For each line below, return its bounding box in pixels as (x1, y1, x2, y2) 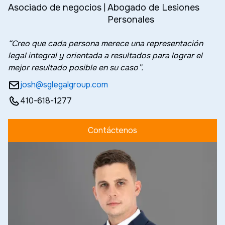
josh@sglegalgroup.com (20, 79, 108, 90)
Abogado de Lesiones (107, 2, 199, 13)
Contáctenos (88, 125, 137, 136)
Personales (107, 14, 154, 25)
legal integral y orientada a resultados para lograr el (8, 50, 202, 61)
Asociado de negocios (8, 2, 101, 13)
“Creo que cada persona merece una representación (8, 38, 203, 49)
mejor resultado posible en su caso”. (8, 62, 143, 73)
